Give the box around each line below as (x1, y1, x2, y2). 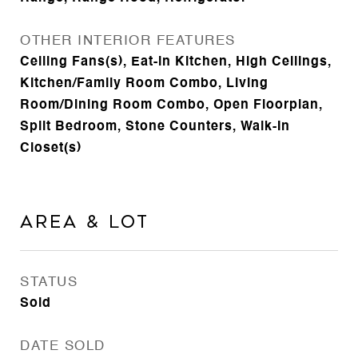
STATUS (20, 276, 78, 289)
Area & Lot (20, 213, 149, 232)
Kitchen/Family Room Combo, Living (20, 78, 268, 90)
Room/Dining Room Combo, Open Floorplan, (20, 99, 323, 112)
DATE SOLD (20, 340, 105, 353)
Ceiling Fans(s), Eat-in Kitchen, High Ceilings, (20, 56, 332, 69)
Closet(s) (20, 142, 82, 155)
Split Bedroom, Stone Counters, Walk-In (20, 121, 290, 133)
